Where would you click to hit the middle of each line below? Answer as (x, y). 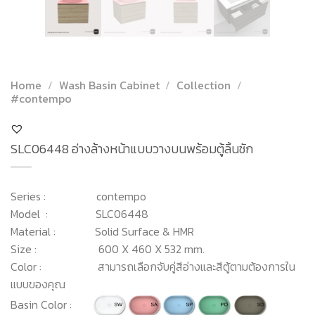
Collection (204, 85)
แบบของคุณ (38, 284)
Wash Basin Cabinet (109, 85)
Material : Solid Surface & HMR (102, 231)
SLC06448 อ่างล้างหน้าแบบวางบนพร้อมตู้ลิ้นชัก (132, 149)
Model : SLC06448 (79, 213)
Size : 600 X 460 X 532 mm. (108, 249)
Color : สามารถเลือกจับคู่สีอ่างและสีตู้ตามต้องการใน (153, 266)
